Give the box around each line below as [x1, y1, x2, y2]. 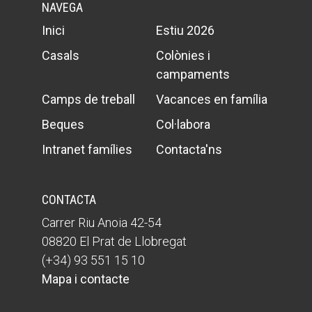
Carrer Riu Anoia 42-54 [41, 214, 162, 230]
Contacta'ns [155, 141, 222, 157]
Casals [41, 47, 79, 63]
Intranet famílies [41, 141, 132, 157]
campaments [155, 66, 230, 81]
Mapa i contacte [41, 271, 130, 286]
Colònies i [155, 47, 210, 63]
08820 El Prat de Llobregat [41, 233, 187, 249]
